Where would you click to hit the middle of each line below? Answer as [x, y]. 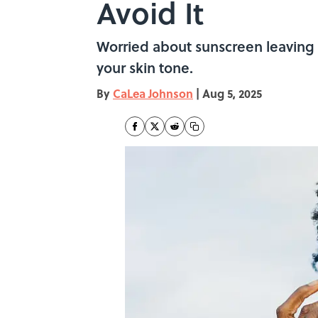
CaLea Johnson [153, 93]
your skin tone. [145, 67]
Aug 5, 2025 [232, 93]
